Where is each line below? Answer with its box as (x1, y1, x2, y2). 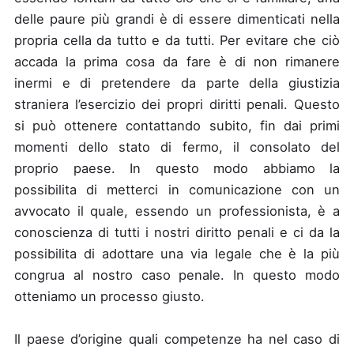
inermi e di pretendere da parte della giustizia (14, 74, 340, 91)
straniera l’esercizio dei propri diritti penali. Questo (14, 96, 340, 112)
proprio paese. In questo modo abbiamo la (14, 160, 340, 176)
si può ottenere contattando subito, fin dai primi (14, 117, 340, 134)
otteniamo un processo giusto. (14, 288, 205, 304)
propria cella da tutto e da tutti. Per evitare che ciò (14, 32, 340, 48)
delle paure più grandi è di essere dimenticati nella (14, 10, 340, 27)
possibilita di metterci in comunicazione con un (14, 181, 340, 198)
